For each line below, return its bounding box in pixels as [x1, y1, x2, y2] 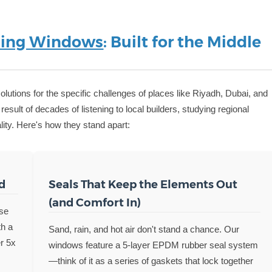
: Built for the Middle [103, 32, 262, 51]
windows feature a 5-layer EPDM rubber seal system [48, 240, 258, 250]
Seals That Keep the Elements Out [48, 177, 237, 191]
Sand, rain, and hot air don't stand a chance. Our [48, 224, 239, 234]
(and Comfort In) [48, 195, 141, 209]
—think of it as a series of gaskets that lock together [48, 256, 253, 266]
